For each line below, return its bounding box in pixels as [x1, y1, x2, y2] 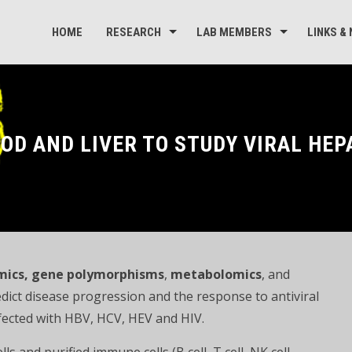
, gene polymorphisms [24, 266, 164, 283]
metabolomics [170, 266, 262, 283]
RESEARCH [106, 25, 161, 39]
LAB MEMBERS [196, 25, 272, 39]
